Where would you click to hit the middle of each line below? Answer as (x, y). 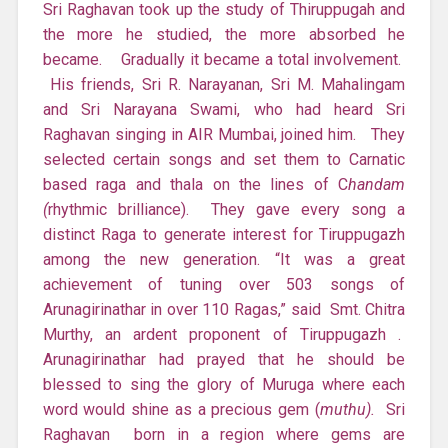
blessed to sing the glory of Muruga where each (224, 384)
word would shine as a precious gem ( (181, 409)
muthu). (350, 409)
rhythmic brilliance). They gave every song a (226, 209)
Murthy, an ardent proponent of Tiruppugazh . (224, 334)
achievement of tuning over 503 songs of (224, 284)
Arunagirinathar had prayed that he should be (224, 359)
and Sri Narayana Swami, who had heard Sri (224, 109)
